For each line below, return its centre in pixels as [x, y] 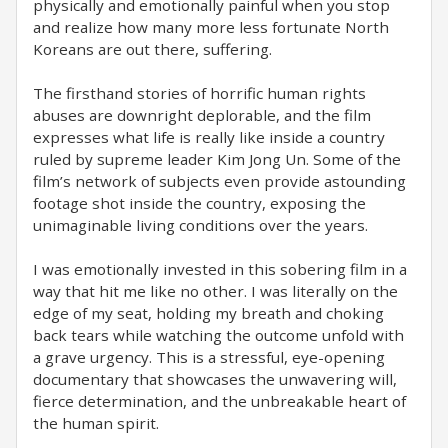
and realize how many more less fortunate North [211, 27]
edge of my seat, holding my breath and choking [208, 313]
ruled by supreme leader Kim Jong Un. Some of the [217, 159]
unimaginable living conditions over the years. [200, 225]
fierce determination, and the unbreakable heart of [219, 401]
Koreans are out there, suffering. [152, 49]
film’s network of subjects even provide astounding [219, 181]
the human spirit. [96, 423]
